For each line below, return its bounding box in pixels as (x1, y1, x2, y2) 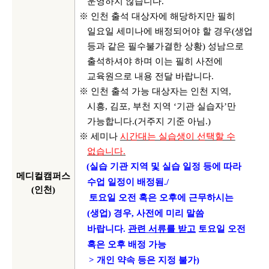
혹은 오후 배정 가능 (87, 240, 167, 249)
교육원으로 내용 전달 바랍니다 (87, 71, 212, 81)
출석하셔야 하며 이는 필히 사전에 (87, 56, 223, 66)
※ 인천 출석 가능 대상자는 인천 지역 (79, 86, 229, 96)
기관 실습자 (177, 101, 225, 111)
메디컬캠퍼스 (16, 171, 70, 181)
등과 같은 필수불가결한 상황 (87, 41, 203, 51)
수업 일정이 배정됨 (87, 177, 165, 187)
